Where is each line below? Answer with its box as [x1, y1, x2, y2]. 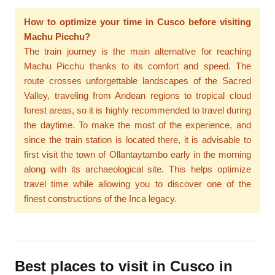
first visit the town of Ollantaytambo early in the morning [24, 149, 251, 160]
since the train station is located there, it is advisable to [24, 134, 251, 145]
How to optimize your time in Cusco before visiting [24, 16, 251, 27]
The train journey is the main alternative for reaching [24, 45, 251, 56]
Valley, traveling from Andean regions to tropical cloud [24, 90, 251, 101]
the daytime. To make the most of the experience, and [24, 119, 251, 130]
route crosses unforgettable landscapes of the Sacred [24, 75, 251, 86]
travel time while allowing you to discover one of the [24, 178, 251, 189]
